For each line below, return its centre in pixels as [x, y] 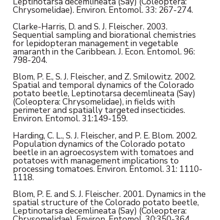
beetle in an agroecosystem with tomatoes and [103, 152]
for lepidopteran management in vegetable [95, 43]
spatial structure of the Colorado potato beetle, [106, 202]
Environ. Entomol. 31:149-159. [70, 119]
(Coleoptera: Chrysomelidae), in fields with [94, 102]
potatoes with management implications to [96, 160]
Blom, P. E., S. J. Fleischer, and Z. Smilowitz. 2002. [104, 77]
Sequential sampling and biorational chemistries [104, 35]
